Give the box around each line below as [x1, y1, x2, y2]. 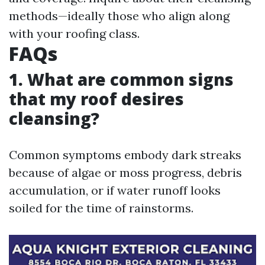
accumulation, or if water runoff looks [9, 183, 221, 198]
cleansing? [9, 107, 99, 130]
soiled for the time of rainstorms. [9, 201, 193, 215]
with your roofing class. [9, 26, 140, 41]
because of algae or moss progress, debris [9, 165, 242, 180]
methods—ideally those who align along [9, 8, 230, 23]
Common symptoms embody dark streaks [9, 147, 241, 162]
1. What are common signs [9, 68, 234, 91]
